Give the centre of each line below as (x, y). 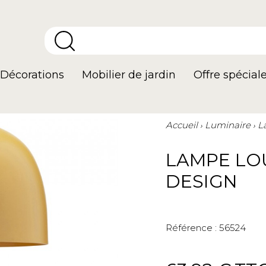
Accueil (182, 125)
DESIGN (202, 181)
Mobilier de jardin (129, 75)
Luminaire (228, 125)
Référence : (191, 228)
